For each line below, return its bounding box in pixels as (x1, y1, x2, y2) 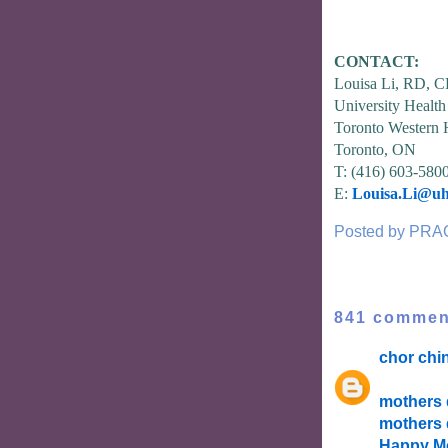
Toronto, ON (334, 141, 416, 159)
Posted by (334, 223, 409, 241)
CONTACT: (334, 53, 419, 71)
